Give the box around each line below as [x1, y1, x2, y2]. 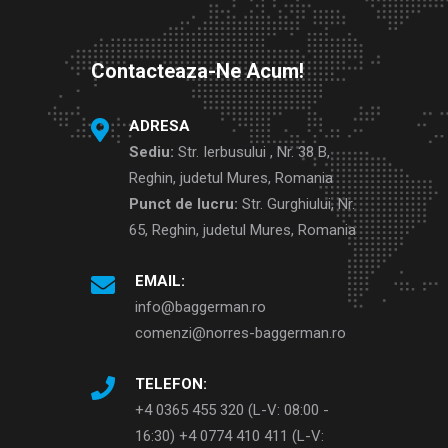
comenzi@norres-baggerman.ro [135, 324, 346, 343]
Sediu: [129, 143, 178, 162]
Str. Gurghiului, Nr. [242, 195, 355, 214]
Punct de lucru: [129, 195, 242, 214]
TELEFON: [135, 375, 207, 394]
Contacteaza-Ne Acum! [91, 59, 304, 84]
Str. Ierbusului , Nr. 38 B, [178, 143, 330, 162]
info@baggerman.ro [135, 298, 266, 317]
